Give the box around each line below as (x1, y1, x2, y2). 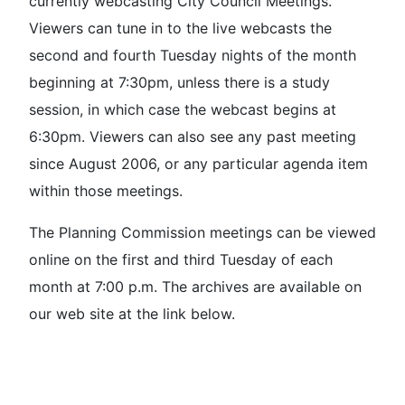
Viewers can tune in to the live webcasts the (29, 18, 332, 37)
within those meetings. (29, 181, 183, 200)
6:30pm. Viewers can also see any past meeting (29, 127, 356, 146)
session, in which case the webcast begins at (29, 99, 336, 118)
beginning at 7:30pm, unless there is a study (29, 72, 330, 91)
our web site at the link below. (29, 304, 235, 323)
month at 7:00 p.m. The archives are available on (29, 277, 362, 296)
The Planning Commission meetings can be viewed (29, 222, 376, 241)
